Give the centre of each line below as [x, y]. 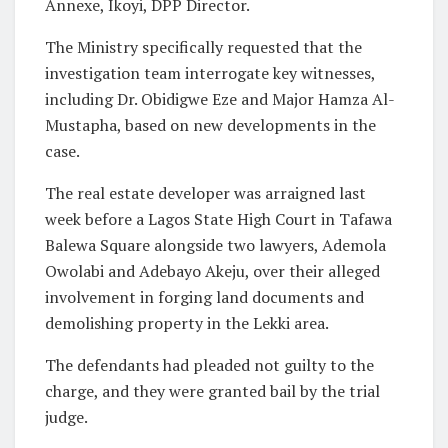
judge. [66, 417]
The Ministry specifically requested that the [203, 47]
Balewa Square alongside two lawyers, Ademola [215, 245]
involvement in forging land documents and [204, 297]
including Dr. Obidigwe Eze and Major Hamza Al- [220, 99]
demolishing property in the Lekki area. [187, 323]
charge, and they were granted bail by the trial [212, 391]
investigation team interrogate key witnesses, [210, 73]
